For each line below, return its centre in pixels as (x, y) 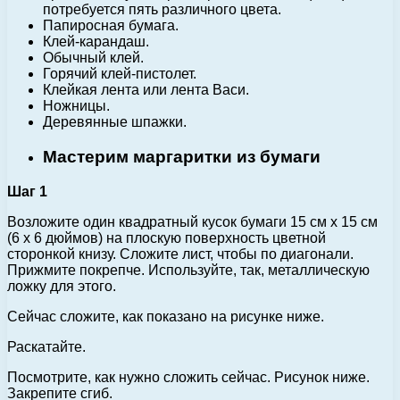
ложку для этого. (62, 286)
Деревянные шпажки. (115, 122)
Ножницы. (76, 106)
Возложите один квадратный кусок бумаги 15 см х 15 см (192, 221)
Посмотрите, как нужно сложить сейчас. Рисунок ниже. (188, 377)
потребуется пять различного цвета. (162, 10)
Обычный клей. (93, 58)
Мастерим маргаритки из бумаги (182, 157)
